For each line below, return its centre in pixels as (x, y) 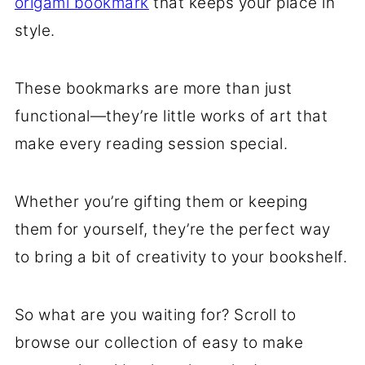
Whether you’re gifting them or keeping (161, 202)
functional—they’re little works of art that (171, 116)
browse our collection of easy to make (159, 343)
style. (35, 31)
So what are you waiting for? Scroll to (155, 315)
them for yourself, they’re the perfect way (172, 229)
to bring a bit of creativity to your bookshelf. (181, 257)
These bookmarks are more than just (153, 88)
